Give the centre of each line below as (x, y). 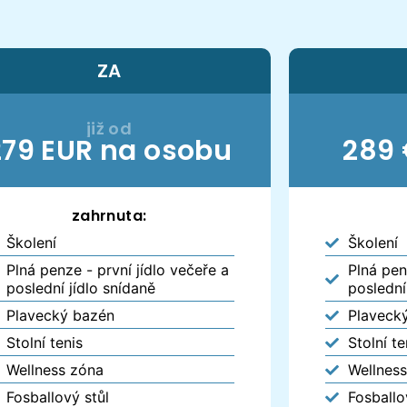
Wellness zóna (55, 369)
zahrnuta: (109, 215)
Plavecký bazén (60, 315)
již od (109, 128)
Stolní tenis (44, 342)
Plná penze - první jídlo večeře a (117, 269)
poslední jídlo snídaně (80, 288)
